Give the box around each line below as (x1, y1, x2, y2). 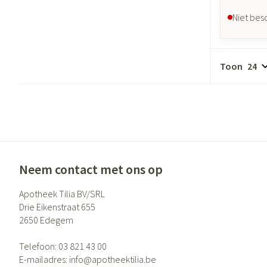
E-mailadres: (19, 253, 69, 265)
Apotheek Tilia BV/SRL (19, 187, 105, 200)
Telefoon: (19, 240, 58, 252)
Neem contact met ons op (19, 160, 163, 178)
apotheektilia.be (92, 253, 156, 265)
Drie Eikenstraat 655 (19, 200, 95, 213)
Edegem (40, 213, 73, 226)
